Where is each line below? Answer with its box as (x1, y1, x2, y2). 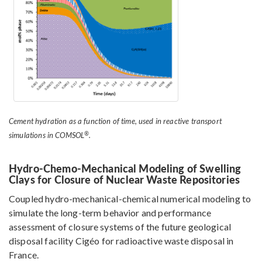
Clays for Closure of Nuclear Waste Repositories (9, 172, 240, 187)
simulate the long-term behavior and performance (9, 207, 212, 219)
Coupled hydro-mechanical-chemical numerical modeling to (9, 193, 251, 205)
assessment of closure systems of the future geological (9, 221, 232, 233)
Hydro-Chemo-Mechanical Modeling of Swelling (9, 161, 242, 176)
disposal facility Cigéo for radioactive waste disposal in (9, 235, 234, 247)
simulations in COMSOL (9, 130, 85, 140)
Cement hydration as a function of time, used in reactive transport (9, 116, 222, 126)
